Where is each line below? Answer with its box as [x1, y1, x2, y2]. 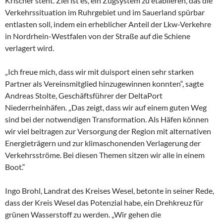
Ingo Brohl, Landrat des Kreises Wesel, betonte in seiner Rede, [5, 186, 214, 195]
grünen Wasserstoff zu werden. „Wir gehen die [5, 210, 161, 219]
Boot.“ [5, 162, 25, 171]
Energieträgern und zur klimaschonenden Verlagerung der [5, 138, 201, 148]
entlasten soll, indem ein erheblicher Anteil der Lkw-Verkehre [5, 19, 211, 29]
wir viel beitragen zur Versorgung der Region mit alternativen [5, 126, 211, 136]
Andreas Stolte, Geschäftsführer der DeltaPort [5, 91, 163, 100]
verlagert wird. [5, 43, 54, 53]
